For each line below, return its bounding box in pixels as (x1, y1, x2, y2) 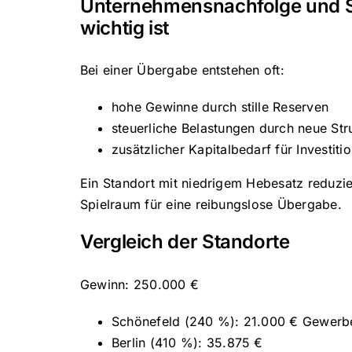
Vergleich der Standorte (79, 230, 290, 254)
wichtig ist (79, 16, 170, 39)
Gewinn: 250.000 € (79, 276, 200, 292)
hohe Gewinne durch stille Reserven (111, 99, 329, 115)
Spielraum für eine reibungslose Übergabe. (79, 196, 342, 213)
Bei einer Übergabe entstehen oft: (79, 62, 284, 79)
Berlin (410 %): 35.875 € (111, 334, 263, 350)
